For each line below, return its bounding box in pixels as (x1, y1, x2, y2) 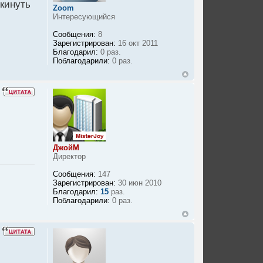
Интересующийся (53, 12, 116, 22)
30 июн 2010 (116, 178, 162, 188)
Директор (53, 152, 86, 161)
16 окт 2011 (116, 39, 159, 48)
